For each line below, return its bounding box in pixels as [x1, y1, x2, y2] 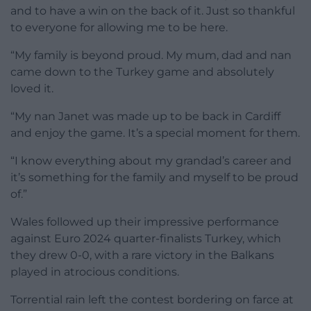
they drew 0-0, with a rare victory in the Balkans [10, 249, 274, 262]
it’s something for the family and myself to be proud [10, 171, 299, 185]
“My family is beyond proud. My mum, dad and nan [10, 49, 292, 62]
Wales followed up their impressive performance [10, 215, 279, 229]
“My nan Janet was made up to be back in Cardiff [10, 110, 280, 124]
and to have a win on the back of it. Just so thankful [10, 4, 295, 18]
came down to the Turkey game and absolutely [10, 65, 274, 79]
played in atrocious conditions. [10, 265, 179, 279]
